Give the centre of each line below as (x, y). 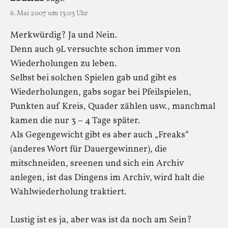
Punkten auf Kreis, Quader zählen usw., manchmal (113, 106)
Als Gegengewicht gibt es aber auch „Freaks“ (99, 135)
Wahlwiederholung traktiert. (68, 192)
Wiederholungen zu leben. (63, 64)
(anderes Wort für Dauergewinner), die (89, 149)
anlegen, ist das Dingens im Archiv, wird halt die (107, 178)
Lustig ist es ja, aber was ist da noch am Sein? (101, 220)
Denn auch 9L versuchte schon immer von (95, 49)
